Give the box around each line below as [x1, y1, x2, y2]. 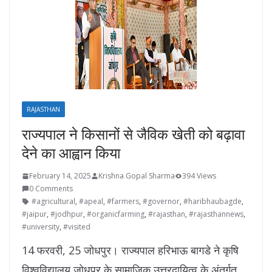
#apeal [79, 196, 103, 207]
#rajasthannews [189, 209, 243, 220]
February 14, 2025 [29, 171, 91, 182]
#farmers [107, 196, 139, 207]
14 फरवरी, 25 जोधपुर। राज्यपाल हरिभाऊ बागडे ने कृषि [22, 243, 239, 258]
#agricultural [32, 196, 75, 207]
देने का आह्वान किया [22, 143, 120, 163]
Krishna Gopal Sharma [98, 171, 175, 182]
